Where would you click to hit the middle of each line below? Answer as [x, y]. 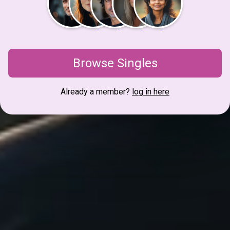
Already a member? [96, 92]
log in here [151, 92]
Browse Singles [115, 63]
